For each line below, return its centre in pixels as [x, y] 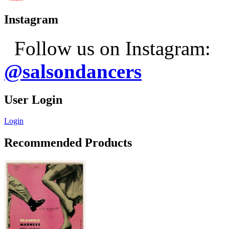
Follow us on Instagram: [112, 48]
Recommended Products [68, 143]
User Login [33, 99]
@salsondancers [73, 71]
